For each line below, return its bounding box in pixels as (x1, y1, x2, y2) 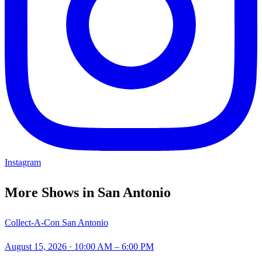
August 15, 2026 (5, 242, 67, 252)
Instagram (5, 157, 41, 168)
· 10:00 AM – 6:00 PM (67, 242, 154, 252)
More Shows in (5, 185, 98, 201)
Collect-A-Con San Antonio (5, 218, 108, 228)
